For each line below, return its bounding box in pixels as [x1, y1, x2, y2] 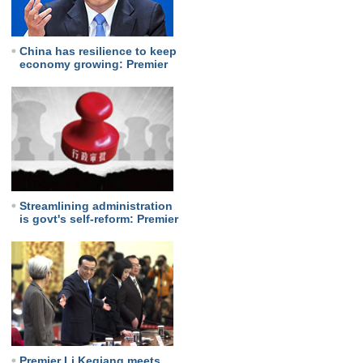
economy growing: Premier [19, 58, 168, 70]
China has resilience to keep [19, 45, 177, 58]
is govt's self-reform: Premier [19, 212, 178, 225]
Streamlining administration [19, 199, 173, 212]
